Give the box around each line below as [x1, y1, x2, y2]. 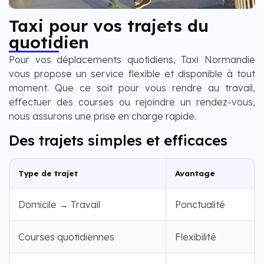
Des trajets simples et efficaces [9, 131, 227, 149]
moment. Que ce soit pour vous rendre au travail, [9, 82, 255, 94]
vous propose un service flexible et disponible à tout [9, 68, 255, 80]
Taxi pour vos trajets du [9, 15, 209, 37]
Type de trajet [18, 167, 78, 178]
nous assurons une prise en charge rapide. [9, 110, 196, 123]
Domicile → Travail [18, 198, 100, 210]
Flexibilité [175, 230, 216, 243]
